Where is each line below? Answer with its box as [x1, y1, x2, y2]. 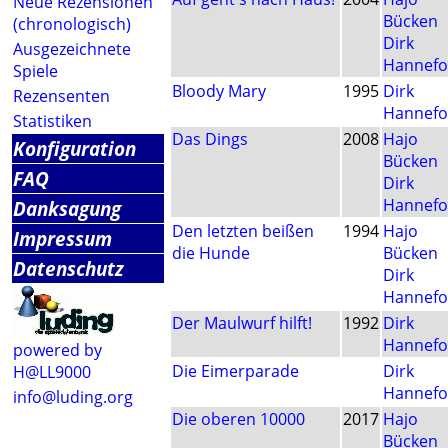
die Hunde [172, 242, 250, 265]
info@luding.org [13, 386, 133, 408]
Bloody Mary [172, 80, 266, 103]
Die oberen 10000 [172, 408, 305, 431]
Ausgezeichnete [13, 38, 131, 60]
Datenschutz [13, 255, 124, 282]
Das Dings [172, 128, 248, 151]
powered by [13, 339, 102, 361]
